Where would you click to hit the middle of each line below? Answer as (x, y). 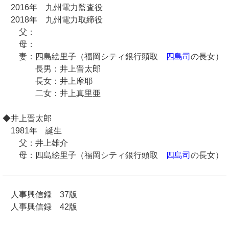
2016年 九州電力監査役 (52, 7)
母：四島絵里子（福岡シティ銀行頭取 (84, 155)
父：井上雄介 (35, 143)
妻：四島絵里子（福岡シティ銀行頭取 (84, 56)
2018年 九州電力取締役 (52, 19)
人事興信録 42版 (40, 207)
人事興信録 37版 (40, 194)
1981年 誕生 (32, 131)
